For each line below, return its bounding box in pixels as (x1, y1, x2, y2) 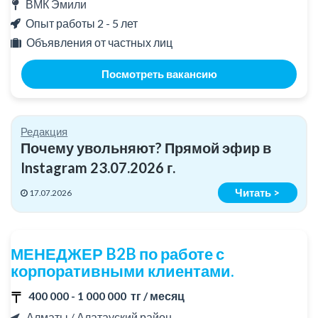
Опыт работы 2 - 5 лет (26, 16, 138, 31)
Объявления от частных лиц (26, 35, 172, 50)
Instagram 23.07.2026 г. (21, 159, 176, 177)
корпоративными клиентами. (11, 261, 234, 281)
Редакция (21, 125, 68, 138)
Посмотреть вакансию (101, 67, 217, 81)
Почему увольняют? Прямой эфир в (21, 139, 272, 157)
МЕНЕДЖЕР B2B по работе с (11, 244, 224, 264)
